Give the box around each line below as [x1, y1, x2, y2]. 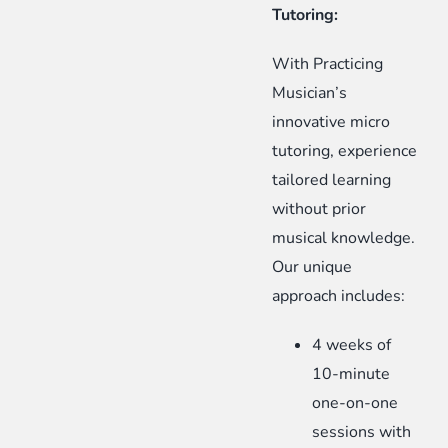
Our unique [272, 256, 353, 279]
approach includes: [272, 285, 406, 308]
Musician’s [272, 82, 348, 105]
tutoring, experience [272, 140, 418, 163]
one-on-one [312, 392, 399, 415]
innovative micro [272, 111, 391, 134]
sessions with [312, 421, 412, 444]
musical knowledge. [272, 227, 416, 250]
